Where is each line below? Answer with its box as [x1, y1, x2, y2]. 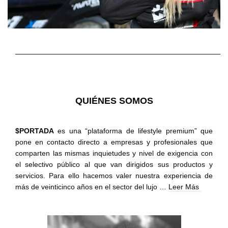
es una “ [54, 126, 88, 135]
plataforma [88, 126, 123, 135]
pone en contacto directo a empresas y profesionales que [15, 137, 213, 146]
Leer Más [168, 182, 202, 191]
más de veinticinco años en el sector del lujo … [15, 182, 169, 191]
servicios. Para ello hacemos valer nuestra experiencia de [15, 171, 213, 180]
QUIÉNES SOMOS [75, 95, 153, 106]
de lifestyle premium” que [122, 126, 213, 135]
